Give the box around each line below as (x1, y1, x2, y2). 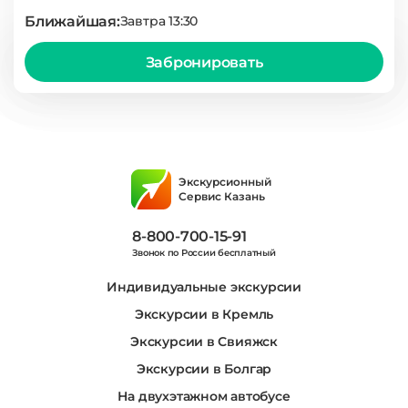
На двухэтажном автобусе (117, 388, 291, 404)
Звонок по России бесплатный (132, 247, 276, 259)
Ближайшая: (25, 12, 120, 30)
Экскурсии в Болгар (136, 361, 272, 377)
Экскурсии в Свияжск (129, 333, 278, 350)
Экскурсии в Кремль (134, 306, 274, 322)
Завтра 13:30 (119, 13, 199, 29)
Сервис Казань (178, 189, 265, 203)
